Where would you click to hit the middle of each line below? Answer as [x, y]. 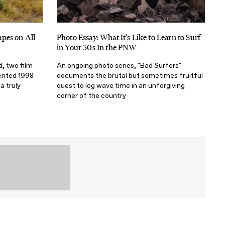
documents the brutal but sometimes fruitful [130, 75]
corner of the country [91, 95]
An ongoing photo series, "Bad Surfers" [119, 65]
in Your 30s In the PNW [97, 47]
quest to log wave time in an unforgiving [121, 85]
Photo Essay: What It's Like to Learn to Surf [129, 37]
